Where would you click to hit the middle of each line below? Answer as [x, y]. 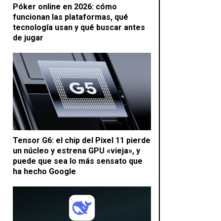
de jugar [28, 37]
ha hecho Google [44, 172]
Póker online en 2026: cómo [65, 6]
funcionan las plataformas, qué [71, 17]
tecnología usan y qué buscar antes [79, 27]
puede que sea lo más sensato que [78, 161]
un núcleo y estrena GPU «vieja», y [76, 151]
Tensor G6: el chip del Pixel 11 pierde [82, 141]
